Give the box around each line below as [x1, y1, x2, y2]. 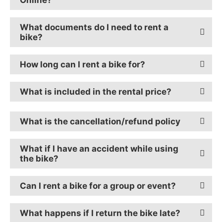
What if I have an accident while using [20, 143, 178, 154]
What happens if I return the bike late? [20, 208, 180, 218]
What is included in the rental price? [20, 86, 171, 97]
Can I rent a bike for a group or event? [20, 180, 176, 191]
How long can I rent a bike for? [20, 59, 145, 69]
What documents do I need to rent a [20, 22, 168, 32]
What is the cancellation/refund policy [20, 116, 180, 126]
